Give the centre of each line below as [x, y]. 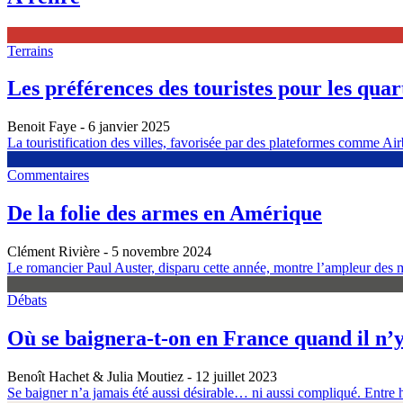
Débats [27, 300]
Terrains [30, 50]
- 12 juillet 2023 [230, 376]
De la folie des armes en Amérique [165, 214]
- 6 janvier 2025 [123, 127]
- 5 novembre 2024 [156, 252]
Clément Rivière [54, 252]
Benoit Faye [42, 127]
